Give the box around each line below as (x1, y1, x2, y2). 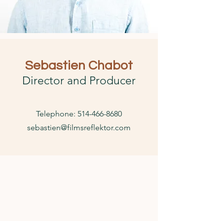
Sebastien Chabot (25, 59, 133, 72)
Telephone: (36, 109, 77, 118)
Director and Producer (22, 74, 136, 87)
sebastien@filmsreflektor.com (27, 123, 131, 132)
